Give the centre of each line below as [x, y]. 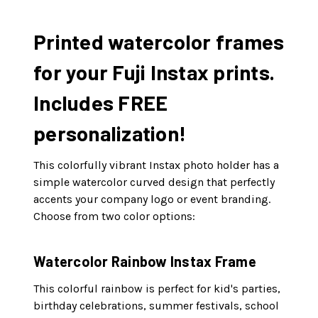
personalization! [110, 133]
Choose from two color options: [114, 216]
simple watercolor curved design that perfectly [154, 182]
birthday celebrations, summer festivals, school [156, 306]
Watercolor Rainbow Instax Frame [145, 262]
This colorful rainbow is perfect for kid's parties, [157, 289]
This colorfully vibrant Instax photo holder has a [156, 165]
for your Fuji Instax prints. [154, 72]
